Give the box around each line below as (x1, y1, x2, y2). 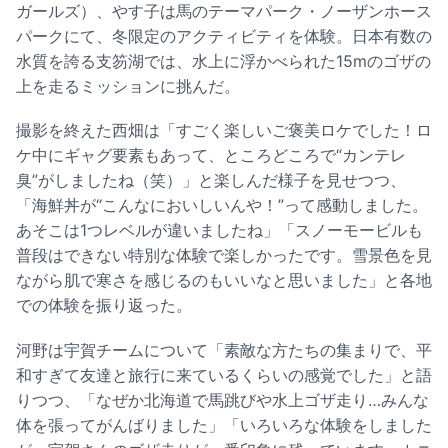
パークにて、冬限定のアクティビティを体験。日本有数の (16, 26, 432, 47)
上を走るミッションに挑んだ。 (16, 76, 240, 97)
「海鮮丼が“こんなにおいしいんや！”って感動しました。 (16, 195, 428, 216)
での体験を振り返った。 (16, 295, 192, 316)
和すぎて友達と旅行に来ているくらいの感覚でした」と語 (16, 364, 432, 385)
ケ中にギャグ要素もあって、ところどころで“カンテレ (16, 145, 406, 166)
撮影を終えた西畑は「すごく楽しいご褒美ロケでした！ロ (16, 120, 432, 141)
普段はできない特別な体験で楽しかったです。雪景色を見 (16, 245, 432, 266)
